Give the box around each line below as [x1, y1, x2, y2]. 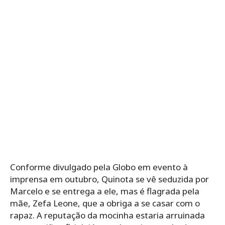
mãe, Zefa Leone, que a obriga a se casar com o [10, 197, 200, 209]
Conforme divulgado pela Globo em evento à [10, 161, 188, 173]
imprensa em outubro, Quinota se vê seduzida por [10, 173, 209, 185]
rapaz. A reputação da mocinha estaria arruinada [10, 209, 205, 221]
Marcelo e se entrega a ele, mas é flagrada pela [10, 185, 199, 197]
